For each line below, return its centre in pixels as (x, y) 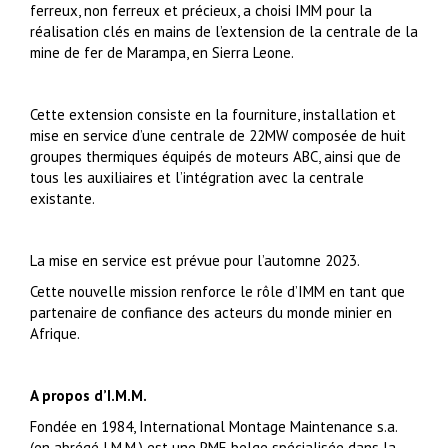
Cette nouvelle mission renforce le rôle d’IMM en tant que (217, 292)
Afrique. (55, 334)
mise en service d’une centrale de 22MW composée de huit (218, 136)
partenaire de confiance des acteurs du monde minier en (211, 313)
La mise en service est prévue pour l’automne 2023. (195, 261)
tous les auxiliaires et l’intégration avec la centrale (197, 178)
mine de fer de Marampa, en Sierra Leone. (162, 53)
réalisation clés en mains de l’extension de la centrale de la (224, 32)
